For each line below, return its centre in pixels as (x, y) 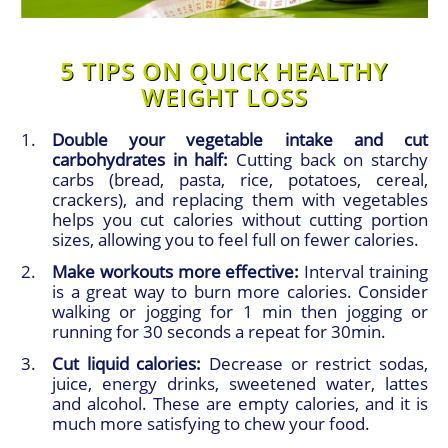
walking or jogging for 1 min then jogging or (240, 312)
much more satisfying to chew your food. (211, 424)
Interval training (364, 272)
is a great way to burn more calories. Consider (240, 292)
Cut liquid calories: (127, 364)
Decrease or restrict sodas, (315, 364)
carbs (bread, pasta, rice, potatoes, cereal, (240, 180)
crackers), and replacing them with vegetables (240, 200)
